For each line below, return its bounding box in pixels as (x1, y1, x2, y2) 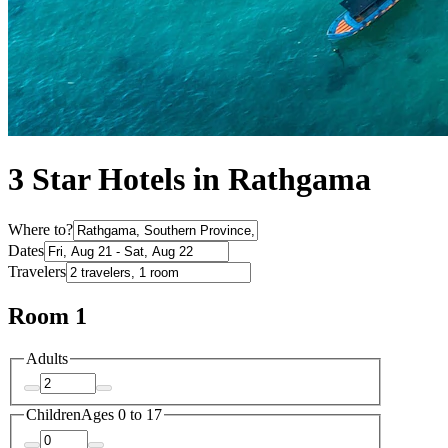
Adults (26, 349, 68, 367)
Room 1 (8, 302, 87, 329)
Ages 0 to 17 (81, 406, 162, 424)
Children (26, 406, 81, 424)
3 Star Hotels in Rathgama (8, 161, 371, 198)
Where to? (8, 220, 73, 238)
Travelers (8, 262, 66, 280)
